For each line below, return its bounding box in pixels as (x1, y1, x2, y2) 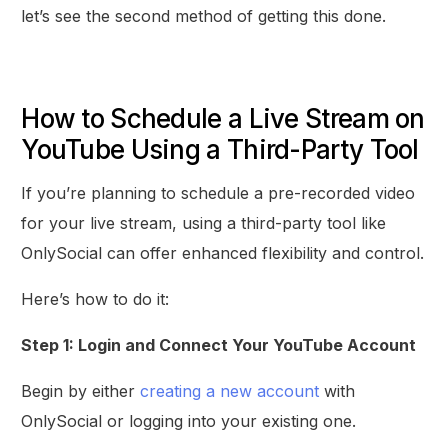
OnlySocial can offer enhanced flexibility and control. (21, 243, 425, 264)
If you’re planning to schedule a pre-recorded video (21, 183, 416, 204)
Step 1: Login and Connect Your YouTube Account (21, 335, 417, 356)
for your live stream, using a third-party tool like (21, 213, 387, 234)
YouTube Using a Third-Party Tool (21, 134, 419, 166)
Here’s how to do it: (21, 289, 170, 310)
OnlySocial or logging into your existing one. (21, 411, 357, 432)
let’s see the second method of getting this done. (21, 6, 387, 27)
